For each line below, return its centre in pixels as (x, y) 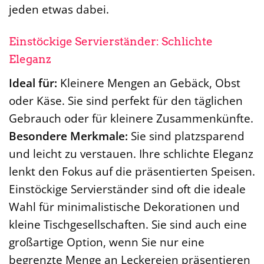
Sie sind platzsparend (186, 136)
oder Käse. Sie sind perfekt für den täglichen (126, 100)
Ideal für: (33, 83)
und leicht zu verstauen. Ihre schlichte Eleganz (131, 154)
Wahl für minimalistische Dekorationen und (124, 207)
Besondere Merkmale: (68, 136)
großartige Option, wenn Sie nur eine (107, 242)
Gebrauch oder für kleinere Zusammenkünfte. (131, 118)
